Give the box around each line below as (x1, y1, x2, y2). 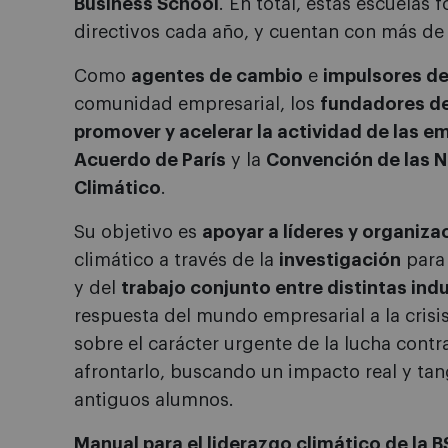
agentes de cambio (131, 67, 303, 86)
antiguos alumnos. (74, 391, 234, 410)
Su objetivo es (74, 223, 202, 242)
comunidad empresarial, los (74, 95, 320, 114)
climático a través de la (74, 251, 279, 270)
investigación (279, 251, 401, 270)
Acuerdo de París (74, 151, 226, 170)
